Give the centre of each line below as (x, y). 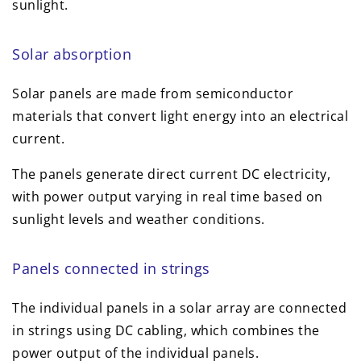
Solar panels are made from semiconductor (153, 94)
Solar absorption (72, 54)
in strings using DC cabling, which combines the (166, 331)
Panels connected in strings (111, 269)
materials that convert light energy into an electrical (180, 116)
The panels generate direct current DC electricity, (171, 174)
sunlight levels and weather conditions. (139, 220)
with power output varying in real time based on (168, 197)
